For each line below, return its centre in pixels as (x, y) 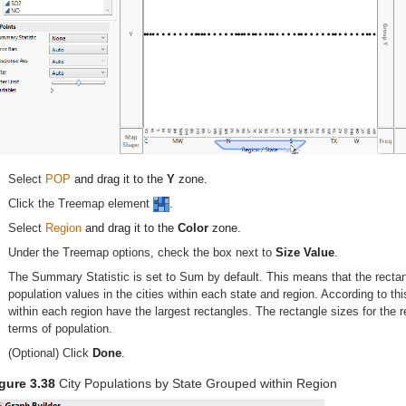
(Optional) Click (50, 353)
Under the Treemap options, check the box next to (142, 252)
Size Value (305, 252)
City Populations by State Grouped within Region (198, 383)
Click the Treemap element (81, 203)
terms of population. (60, 328)
